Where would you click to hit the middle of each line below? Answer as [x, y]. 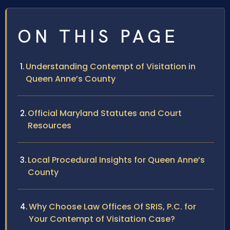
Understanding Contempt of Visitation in [111, 66]
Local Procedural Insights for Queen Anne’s [116, 160]
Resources [50, 125]
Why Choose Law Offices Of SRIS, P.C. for [112, 206]
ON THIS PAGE [98, 36]
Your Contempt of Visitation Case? [102, 219]
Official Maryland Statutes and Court [105, 113]
